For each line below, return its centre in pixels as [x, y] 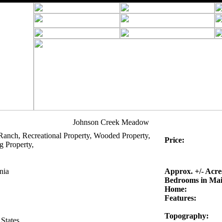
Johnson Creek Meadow [111, 122]
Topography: [186, 216]
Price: [174, 140]
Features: [180, 198]
